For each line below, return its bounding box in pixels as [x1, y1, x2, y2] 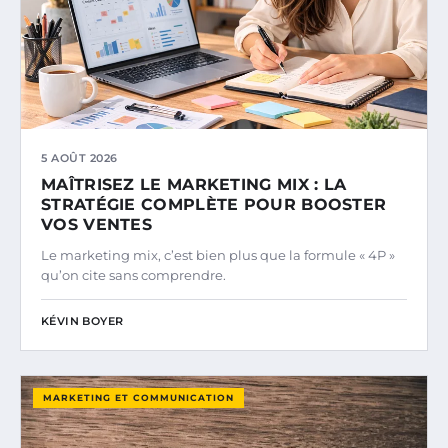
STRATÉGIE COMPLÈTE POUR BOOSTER [41, 195, 387, 215]
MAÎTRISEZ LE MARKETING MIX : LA [41, 175, 347, 195]
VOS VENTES [41, 215, 153, 235]
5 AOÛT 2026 [41, 151, 118, 166]
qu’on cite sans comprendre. [41, 267, 226, 284]
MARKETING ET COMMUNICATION [43, 392, 234, 404]
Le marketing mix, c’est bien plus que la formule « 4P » [41, 247, 395, 264]
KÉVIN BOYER [41, 314, 124, 329]
